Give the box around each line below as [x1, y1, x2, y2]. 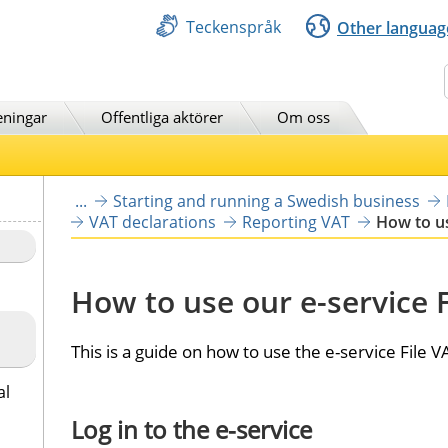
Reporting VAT [241, 210, 350, 233]
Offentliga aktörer [101, 106, 223, 127]
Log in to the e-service [70, 412, 312, 446]
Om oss [277, 106, 330, 127]
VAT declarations [88, 210, 216, 233]
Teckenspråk [186, 15, 281, 38]
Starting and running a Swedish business [112, 189, 420, 212]
